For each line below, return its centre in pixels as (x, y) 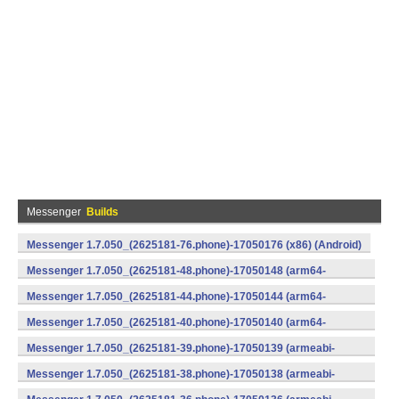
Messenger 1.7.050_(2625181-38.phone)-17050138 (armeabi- (181, 374)
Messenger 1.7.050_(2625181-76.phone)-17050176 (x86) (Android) (194, 245)
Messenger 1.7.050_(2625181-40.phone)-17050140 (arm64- (176, 322)
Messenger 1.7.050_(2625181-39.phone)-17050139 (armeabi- (181, 348)
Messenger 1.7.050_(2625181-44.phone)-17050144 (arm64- (176, 297)
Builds (102, 212)
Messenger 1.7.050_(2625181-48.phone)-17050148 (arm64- (176, 271)
